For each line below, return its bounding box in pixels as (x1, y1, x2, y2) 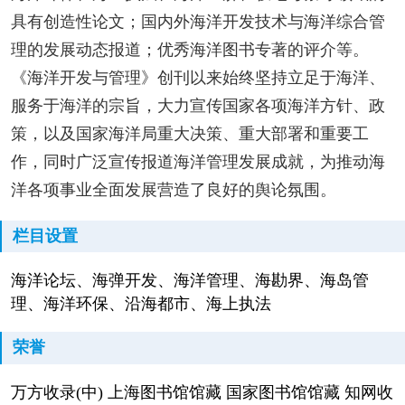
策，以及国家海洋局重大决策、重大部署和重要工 (10, 124, 369, 143)
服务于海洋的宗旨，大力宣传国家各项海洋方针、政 (10, 96, 385, 115)
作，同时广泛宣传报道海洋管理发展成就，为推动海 (10, 152, 385, 171)
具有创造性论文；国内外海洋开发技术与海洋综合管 (10, 12, 385, 31)
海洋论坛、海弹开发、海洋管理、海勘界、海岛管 (10, 271, 369, 290)
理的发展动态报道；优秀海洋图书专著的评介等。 (10, 40, 369, 59)
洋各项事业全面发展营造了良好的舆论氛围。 (10, 180, 336, 199)
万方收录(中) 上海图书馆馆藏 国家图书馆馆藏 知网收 (10, 382, 393, 401)
